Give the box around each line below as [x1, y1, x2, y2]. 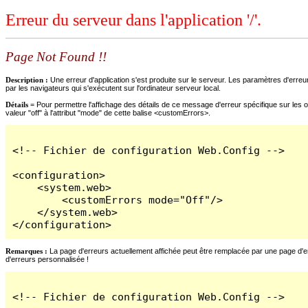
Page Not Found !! [5, 49, 107, 65]
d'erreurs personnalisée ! [5, 254, 89, 263]
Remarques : [5, 246, 47, 255]
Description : [5, 75, 50, 84]
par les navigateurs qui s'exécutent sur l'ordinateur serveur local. [5, 83, 221, 92]
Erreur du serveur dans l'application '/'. [5, 11, 261, 30]
